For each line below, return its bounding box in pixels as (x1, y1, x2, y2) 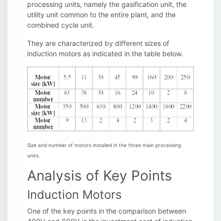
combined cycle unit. (27, 21, 94, 30)
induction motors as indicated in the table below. (27, 49, 183, 58)
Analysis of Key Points (27, 167, 172, 184)
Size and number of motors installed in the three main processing (27, 142, 181, 148)
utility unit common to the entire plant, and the (27, 10, 176, 19)
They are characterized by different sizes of (27, 39, 169, 48)
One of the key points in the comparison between (27, 206, 186, 215)
